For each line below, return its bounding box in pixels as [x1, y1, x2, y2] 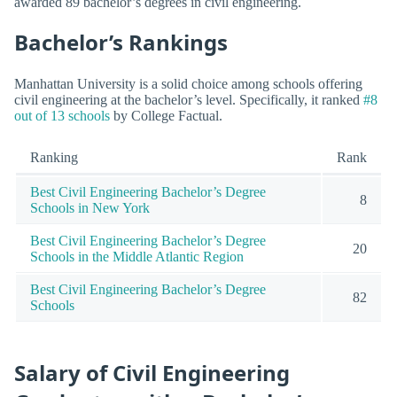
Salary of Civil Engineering [14, 357, 290, 387]
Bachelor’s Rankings [14, 27, 228, 57]
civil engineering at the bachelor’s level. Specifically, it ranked [14, 92, 363, 108]
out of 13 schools [14, 108, 110, 124]
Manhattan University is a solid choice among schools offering [14, 76, 362, 92]
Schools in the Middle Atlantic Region [30, 249, 244, 265]
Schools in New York [30, 200, 150, 216]
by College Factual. [110, 108, 222, 124]
